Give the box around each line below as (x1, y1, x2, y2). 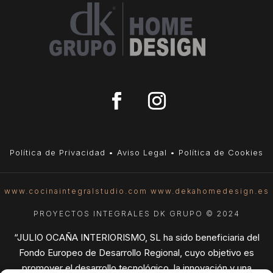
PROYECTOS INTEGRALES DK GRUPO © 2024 (33, 209, 240, 219)
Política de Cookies (179, 147, 263, 158)
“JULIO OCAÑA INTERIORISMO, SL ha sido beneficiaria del (13, 232, 260, 244)
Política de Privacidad (10, 147, 105, 158)
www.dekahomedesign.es (150, 186, 269, 196)
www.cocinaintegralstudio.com (4, 186, 147, 196)
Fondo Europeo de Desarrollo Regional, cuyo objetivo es (19, 247, 254, 259)
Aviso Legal (117, 147, 167, 158)
